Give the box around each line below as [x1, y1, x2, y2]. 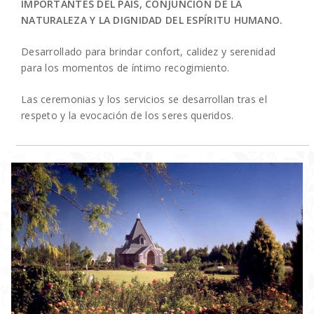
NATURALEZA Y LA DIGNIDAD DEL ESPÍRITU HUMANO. [21, 13, 283, 27]
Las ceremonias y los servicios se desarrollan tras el [21, 93, 267, 107]
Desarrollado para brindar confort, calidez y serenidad [21, 45, 276, 59]
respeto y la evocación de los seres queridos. [21, 109, 234, 123]
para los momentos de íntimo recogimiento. [21, 61, 230, 75]
